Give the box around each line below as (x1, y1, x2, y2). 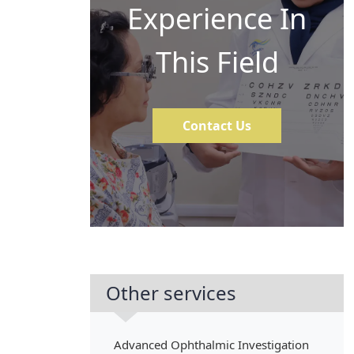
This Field (155, 42, 279, 81)
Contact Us (183, 116, 252, 134)
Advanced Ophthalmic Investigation (114, 336, 309, 352)
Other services (106, 279, 236, 306)
